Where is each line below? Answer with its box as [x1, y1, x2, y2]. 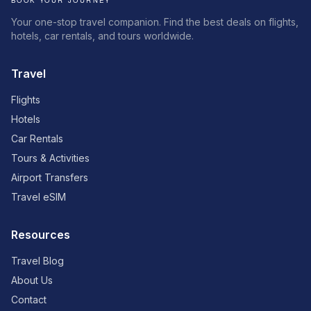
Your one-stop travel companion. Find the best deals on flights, [11, 16, 299, 28]
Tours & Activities [11, 152, 90, 165]
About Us [11, 274, 53, 287]
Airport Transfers [11, 171, 88, 184]
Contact [11, 294, 47, 306]
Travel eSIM [11, 191, 66, 203]
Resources [11, 228, 70, 242]
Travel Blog [11, 255, 64, 267]
